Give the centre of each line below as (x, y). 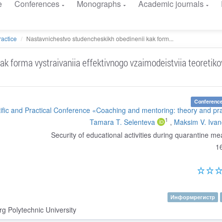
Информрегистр (193, 197)
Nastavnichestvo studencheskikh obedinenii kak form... (100, 38)
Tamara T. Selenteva (122, 122)
